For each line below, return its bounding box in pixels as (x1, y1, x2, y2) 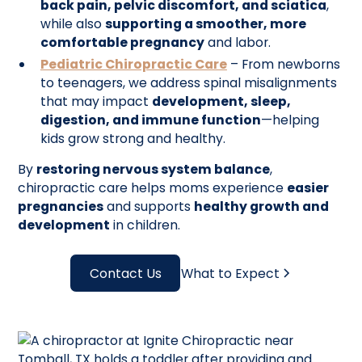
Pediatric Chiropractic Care (40, 54, 227, 74)
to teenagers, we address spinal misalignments (40, 73, 337, 92)
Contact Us (89, 263, 162, 283)
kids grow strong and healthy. (40, 128, 225, 148)
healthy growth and (194, 197, 330, 217)
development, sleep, (151, 91, 291, 111)
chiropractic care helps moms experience (18, 179, 288, 198)
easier (287, 179, 330, 198)
